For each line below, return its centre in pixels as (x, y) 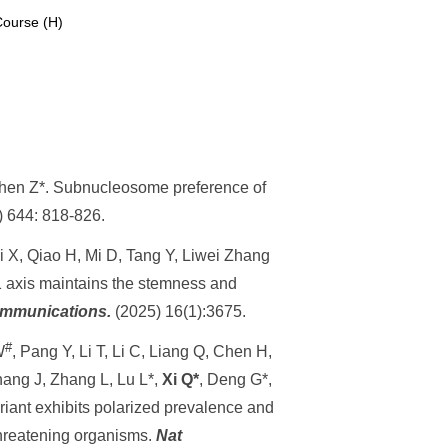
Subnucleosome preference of (159, 187)
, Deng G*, (235, 379)
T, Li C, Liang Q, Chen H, (182, 351)
